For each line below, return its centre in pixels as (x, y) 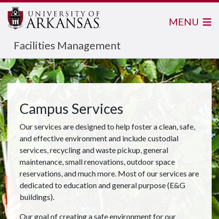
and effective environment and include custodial (99, 138)
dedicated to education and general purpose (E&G (102, 185)
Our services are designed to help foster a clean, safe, (107, 126)
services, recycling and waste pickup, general (94, 150)
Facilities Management (67, 45)
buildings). (38, 197)
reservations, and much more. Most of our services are (109, 173)
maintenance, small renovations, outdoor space (97, 162)
